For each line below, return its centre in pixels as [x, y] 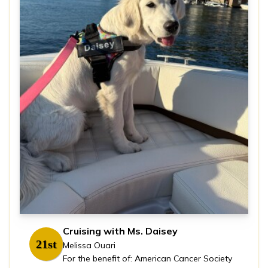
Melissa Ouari [89, 246]
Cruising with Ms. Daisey [120, 231]
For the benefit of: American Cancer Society [147, 259]
